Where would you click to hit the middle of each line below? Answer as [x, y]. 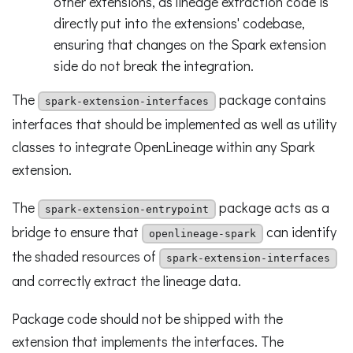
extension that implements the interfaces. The [148, 342]
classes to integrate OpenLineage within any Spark [163, 146]
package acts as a [273, 207]
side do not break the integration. [153, 65]
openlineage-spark [203, 234]
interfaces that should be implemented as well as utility [174, 123]
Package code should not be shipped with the [147, 319]
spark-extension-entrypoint [127, 209]
